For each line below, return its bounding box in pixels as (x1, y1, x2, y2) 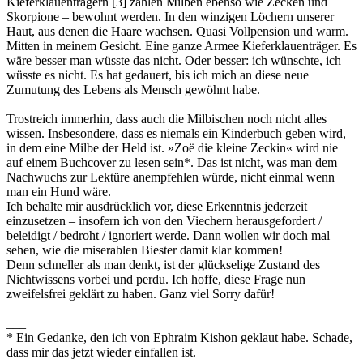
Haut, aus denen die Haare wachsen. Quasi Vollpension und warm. (6, 24, 348, 39)
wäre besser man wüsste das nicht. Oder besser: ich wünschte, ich (6, 53, 341, 68)
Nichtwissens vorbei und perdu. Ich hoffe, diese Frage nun (6, 272, 305, 287)
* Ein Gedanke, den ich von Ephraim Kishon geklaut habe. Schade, (6, 331, 352, 345)
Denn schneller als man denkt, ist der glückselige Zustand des (6, 258, 320, 272)
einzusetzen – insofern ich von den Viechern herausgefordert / (6, 214, 322, 228)
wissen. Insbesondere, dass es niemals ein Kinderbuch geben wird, (6, 126, 346, 141)
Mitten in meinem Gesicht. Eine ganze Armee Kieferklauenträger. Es (6, 39, 357, 53)
